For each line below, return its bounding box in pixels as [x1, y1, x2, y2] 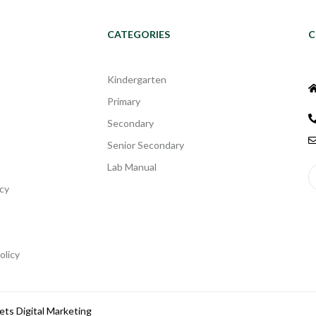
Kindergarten [107, 73, 166, 86]
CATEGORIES [107, 28, 170, 41]
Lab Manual [107, 161, 157, 174]
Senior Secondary [107, 139, 184, 152]
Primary [107, 95, 140, 108]
